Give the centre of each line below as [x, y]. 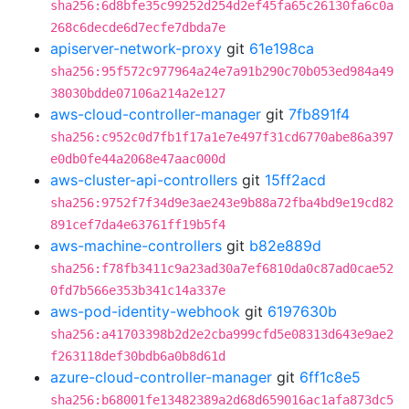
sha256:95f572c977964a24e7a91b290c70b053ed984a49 [222, 71]
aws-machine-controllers [136, 246]
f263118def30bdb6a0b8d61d [138, 356]
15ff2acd [295, 180]
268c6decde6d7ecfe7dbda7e [138, 27]
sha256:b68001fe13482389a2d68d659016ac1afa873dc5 [222, 400]
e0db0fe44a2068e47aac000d [138, 159]
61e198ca [282, 48]
